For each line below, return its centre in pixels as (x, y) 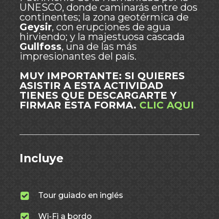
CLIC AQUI (167, 105)
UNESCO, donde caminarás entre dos (109, 7)
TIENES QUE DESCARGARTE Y (98, 95)
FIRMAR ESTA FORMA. (79, 105)
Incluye (42, 158)
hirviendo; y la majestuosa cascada (102, 37)
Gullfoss (41, 46)
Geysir (36, 27)
